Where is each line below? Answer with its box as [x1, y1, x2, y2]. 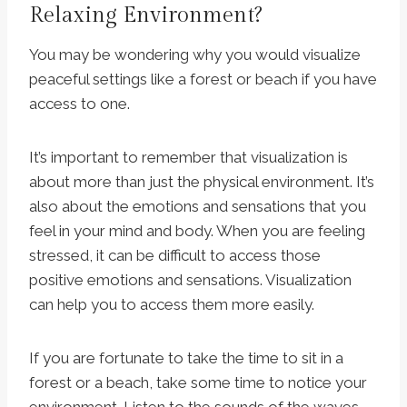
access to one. [29, 94, 130, 114]
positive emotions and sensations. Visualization [29, 271, 352, 290]
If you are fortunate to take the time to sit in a [29, 349, 343, 368]
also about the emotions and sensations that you [29, 197, 366, 216]
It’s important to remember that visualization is [29, 148, 348, 167]
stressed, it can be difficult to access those [29, 246, 321, 265]
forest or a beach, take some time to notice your [29, 373, 367, 392]
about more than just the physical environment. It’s [29, 173, 374, 192]
